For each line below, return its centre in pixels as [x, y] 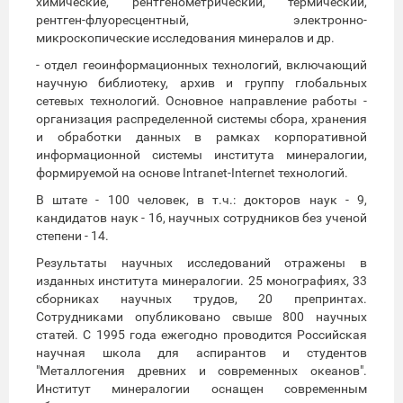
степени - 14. [72, 235]
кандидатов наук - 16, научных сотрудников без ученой [201, 217]
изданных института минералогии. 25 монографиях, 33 [201, 280]
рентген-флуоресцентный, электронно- [201, 19]
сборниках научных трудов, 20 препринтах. [201, 298]
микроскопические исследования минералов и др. [185, 37]
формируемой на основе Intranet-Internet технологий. [192, 172]
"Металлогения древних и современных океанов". [201, 370]
